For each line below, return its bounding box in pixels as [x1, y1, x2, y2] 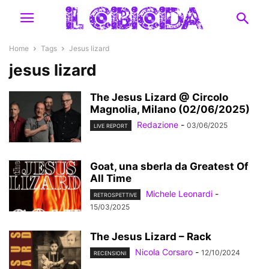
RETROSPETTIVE [94, 192, 137, 199]
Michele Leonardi [146, 189, 213, 199]
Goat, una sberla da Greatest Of [90, 160, 249, 172]
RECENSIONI [94, 250, 126, 257]
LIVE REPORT [94, 122, 128, 130]
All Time [90, 172, 131, 184]
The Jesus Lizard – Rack [90, 231, 211, 243]
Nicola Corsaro [135, 247, 193, 258]
